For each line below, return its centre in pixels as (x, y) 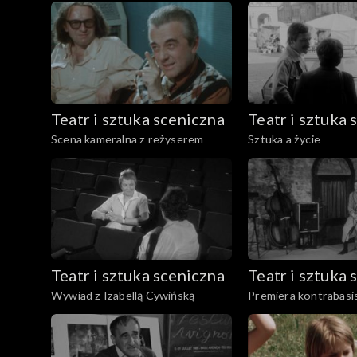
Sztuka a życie (284, 139)
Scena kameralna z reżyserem (127, 139)
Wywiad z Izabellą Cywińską (123, 295)
